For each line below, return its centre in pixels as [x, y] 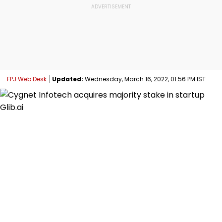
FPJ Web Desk [27, 79]
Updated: [68, 79]
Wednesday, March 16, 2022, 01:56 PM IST [144, 79]
